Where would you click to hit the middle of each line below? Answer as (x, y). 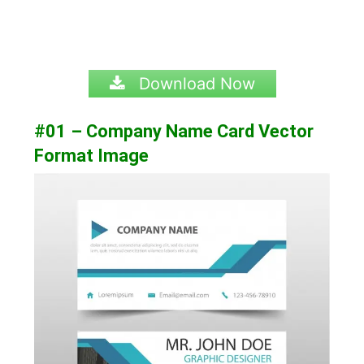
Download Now (194, 83)
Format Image (92, 155)
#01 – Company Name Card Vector (174, 131)
